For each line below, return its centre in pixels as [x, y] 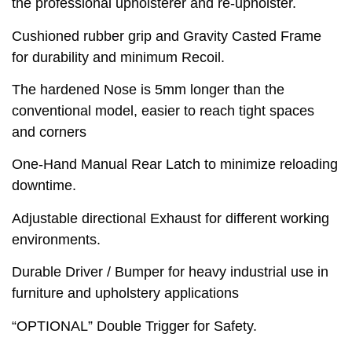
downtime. [44, 186]
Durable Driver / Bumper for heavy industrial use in [170, 272]
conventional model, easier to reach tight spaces [163, 111]
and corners [49, 132]
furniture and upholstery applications [125, 293]
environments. [56, 239]
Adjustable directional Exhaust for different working [170, 218]
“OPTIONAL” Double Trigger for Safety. [134, 326]
